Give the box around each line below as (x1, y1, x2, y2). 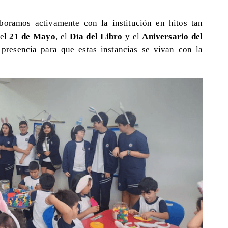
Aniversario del (142, 31, 203, 41)
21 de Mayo (9, 31, 55, 41)
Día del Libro (70, 31, 123, 41)
